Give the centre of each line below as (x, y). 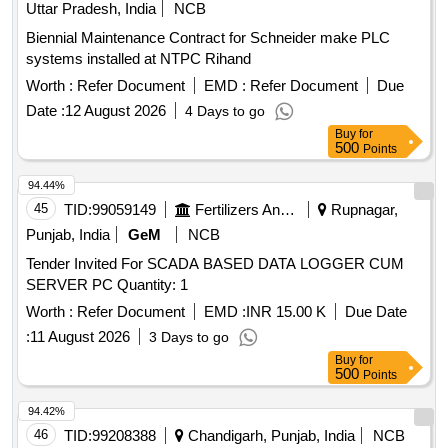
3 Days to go (189, 337)
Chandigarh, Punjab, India (269, 436)
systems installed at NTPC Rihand (138, 59)
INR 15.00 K (286, 312)
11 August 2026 (80, 337)
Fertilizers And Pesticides (287, 210)
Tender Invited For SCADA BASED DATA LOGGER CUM (215, 264)
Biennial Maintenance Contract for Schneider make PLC (208, 38)
